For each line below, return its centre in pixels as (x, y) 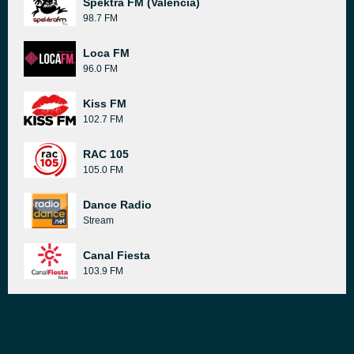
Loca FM (106, 53)
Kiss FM (105, 104)
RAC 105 (106, 154)
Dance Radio (117, 205)
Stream (98, 220)
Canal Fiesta (117, 255)
